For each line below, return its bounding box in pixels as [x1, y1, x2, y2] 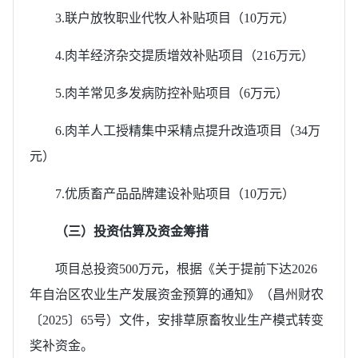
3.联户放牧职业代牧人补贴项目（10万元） [55, 10, 295, 25]
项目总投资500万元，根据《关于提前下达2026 [55, 261, 317, 276]
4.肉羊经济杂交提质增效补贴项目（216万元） [55, 48, 314, 62]
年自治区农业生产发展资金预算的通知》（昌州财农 [30, 287, 324, 301]
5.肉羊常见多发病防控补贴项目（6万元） [55, 86, 288, 100]
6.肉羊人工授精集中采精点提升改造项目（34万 [55, 123, 320, 137]
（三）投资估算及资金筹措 [55, 224, 209, 238]
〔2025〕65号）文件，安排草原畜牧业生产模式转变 [30, 312, 324, 327]
